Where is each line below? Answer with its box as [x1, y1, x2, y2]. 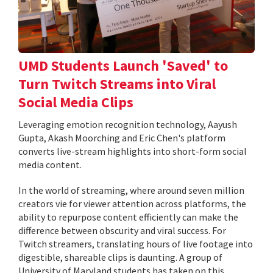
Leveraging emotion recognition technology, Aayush [18, 118, 237, 130]
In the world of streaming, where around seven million [18, 183, 244, 196]
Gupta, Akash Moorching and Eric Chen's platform [18, 131, 225, 144]
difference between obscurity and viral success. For [18, 224, 226, 236]
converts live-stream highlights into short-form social [18, 144, 247, 157]
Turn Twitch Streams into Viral [18, 74, 216, 93]
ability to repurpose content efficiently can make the [18, 210, 238, 223]
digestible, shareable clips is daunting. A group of [18, 250, 222, 263]
